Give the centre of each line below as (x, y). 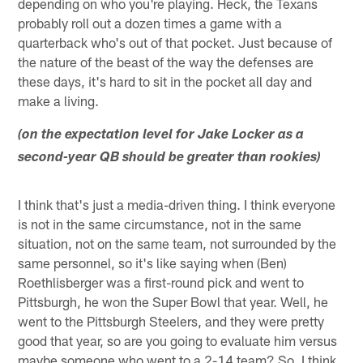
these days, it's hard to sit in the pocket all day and (165, 81)
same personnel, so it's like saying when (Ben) (153, 263)
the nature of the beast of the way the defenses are (166, 62)
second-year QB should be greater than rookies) (170, 159)
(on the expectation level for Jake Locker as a (161, 136)
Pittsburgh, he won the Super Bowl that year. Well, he (173, 302)
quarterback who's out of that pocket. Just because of (175, 43)
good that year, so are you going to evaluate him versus (178, 341)
